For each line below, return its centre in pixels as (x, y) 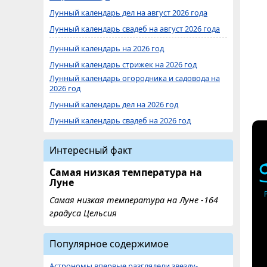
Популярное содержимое (109, 244)
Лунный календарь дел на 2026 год (114, 104)
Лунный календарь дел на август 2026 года (128, 13)
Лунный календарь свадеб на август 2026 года (135, 29)
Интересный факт (91, 150)
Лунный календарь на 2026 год (107, 48)
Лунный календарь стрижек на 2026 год (123, 64)
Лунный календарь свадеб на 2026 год (120, 120)
